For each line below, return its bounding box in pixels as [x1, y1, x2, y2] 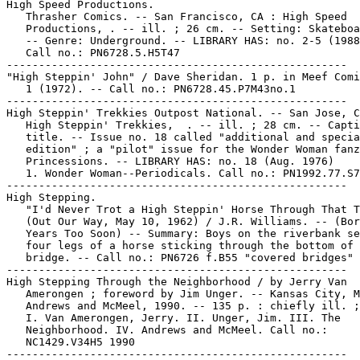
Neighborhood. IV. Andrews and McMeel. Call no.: [6, 324, 328, 336]
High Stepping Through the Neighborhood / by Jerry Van [6, 276, 347, 288]
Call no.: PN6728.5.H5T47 [6, 47, 180, 59]
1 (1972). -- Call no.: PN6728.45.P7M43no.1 [6, 83, 296, 95]
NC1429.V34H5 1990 [6, 336, 135, 348]
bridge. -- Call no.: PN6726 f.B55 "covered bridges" [6, 252, 354, 264]
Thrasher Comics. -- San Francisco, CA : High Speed [6, 10, 347, 22]
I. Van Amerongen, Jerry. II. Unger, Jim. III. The [6, 312, 341, 324]
